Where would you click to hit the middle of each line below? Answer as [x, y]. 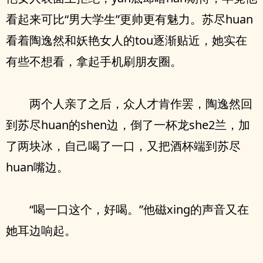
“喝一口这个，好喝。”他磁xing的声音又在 [139, 209]
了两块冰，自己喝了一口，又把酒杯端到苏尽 [123, 146]
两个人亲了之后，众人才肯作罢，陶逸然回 [141, 104]
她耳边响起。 [41, 230]
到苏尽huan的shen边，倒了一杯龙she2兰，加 [128, 125]
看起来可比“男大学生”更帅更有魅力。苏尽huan [129, 19]
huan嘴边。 [37, 167]
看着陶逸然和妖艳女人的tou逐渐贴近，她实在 [127, 40]
